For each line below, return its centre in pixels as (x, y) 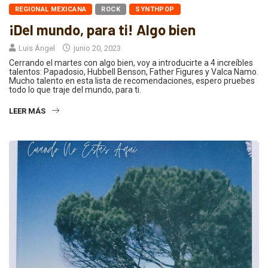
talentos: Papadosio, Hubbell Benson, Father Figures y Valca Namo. (134, 72)
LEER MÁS (27, 111)
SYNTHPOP (155, 10)
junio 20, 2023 (96, 48)
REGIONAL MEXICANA (51, 10)
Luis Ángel (37, 48)
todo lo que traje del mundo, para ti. (75, 90)
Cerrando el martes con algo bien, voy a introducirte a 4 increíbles (131, 63)
